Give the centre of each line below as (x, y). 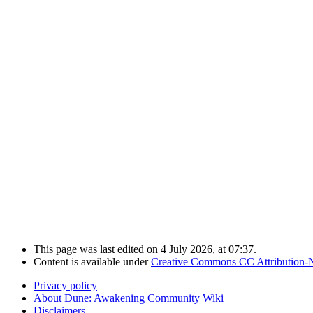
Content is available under (92, 262)
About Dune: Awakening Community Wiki (129, 298)
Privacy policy (65, 286)
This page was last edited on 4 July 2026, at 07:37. (145, 249)
